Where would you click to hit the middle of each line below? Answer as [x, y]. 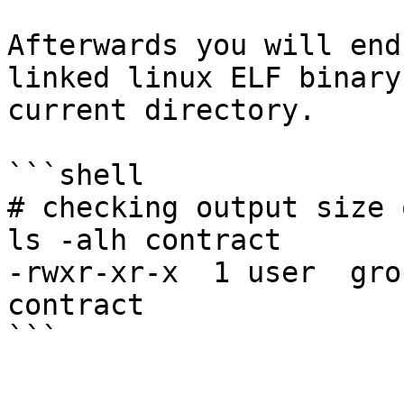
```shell [76, 175]
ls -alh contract [144, 240]
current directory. [161, 110]
